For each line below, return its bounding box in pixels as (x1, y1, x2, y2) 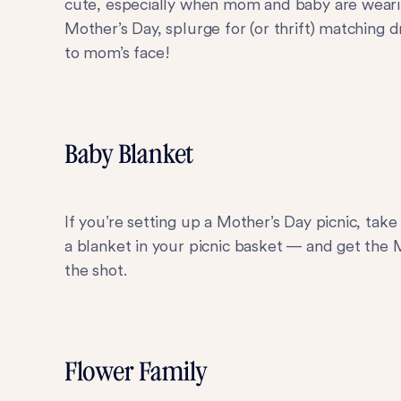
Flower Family (64, 354, 208, 388)
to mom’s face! (64, 42, 170, 62)
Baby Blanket (64, 137, 193, 171)
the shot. (64, 260, 127, 279)
